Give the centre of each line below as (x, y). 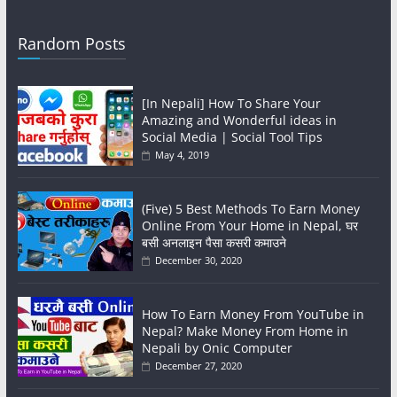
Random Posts (71, 44)
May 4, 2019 (182, 155)
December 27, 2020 (198, 366)
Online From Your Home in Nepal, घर (249, 226)
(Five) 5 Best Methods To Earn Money (250, 209)
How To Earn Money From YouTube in (253, 315)
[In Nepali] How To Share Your (231, 104)
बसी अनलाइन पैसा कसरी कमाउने (214, 243)
